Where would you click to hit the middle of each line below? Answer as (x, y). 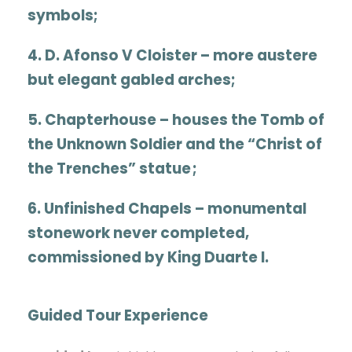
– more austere (257, 56)
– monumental (249, 209)
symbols (60, 16)
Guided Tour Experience (118, 316)
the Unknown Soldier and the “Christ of (175, 145)
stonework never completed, (138, 233)
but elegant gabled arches (129, 80)
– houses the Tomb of (240, 120)
